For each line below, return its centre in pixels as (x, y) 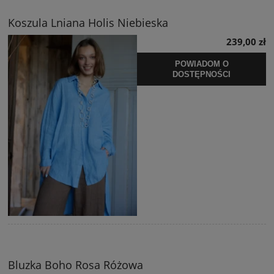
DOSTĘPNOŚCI (202, 74)
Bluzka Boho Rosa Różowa (76, 265)
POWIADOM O (202, 64)
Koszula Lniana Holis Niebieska (88, 23)
